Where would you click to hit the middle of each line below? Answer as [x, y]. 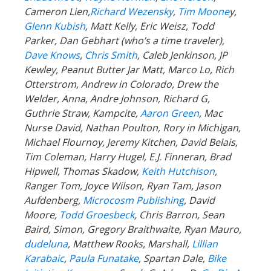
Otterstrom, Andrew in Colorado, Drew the [121, 84]
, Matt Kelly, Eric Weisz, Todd [150, 26]
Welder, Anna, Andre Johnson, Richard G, [117, 98]
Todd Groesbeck [97, 214]
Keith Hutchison [178, 171]
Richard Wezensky [132, 11]
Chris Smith [111, 55]
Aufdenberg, [52, 200]
